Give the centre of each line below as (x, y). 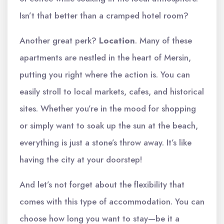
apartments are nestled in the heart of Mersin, (105, 57)
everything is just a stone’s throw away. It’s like (105, 142)
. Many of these (163, 40)
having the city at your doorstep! (81, 159)
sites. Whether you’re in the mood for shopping (108, 108)
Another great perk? (59, 40)
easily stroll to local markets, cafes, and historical (112, 91)
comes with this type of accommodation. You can (112, 201)
